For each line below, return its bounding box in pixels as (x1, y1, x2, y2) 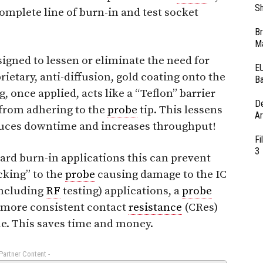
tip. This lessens (137, 103, 222, 117)
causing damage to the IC (95, 167, 227, 181)
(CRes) (182, 200, 218, 214)
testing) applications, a (60, 184, 182, 198)
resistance (129, 200, 182, 214)
